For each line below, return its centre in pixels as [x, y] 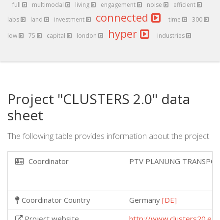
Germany [146, 200]
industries [172, 36]
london [87, 36]
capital [57, 36]
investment [70, 19]
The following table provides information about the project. [109, 136]
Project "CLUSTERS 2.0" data [99, 99]
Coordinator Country [55, 200]
